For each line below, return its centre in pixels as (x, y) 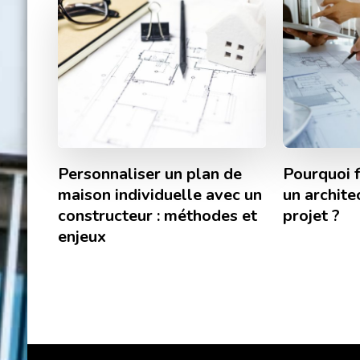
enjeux (82, 236)
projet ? (312, 215)
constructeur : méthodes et (157, 215)
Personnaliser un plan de (149, 174)
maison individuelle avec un (160, 194)
